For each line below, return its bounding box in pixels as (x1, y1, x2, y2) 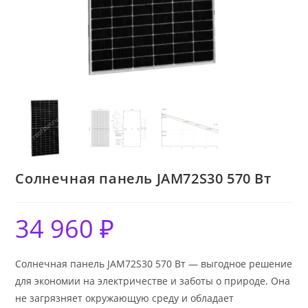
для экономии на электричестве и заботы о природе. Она (15, 274, 291, 287)
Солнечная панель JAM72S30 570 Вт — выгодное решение (15, 256, 293, 270)
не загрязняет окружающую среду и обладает (15, 291, 234, 305)
